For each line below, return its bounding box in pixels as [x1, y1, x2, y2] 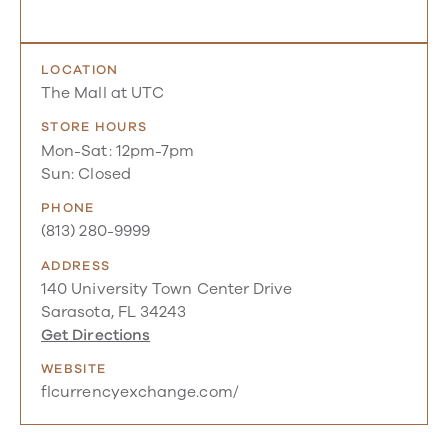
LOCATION [41, 60, 119, 79]
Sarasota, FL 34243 [41, 301, 187, 322]
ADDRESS [41, 256, 111, 275]
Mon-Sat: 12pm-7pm [41, 140, 195, 161]
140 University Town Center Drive [41, 278, 293, 299]
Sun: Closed [41, 163, 131, 184]
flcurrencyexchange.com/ [41, 382, 239, 403]
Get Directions [41, 324, 151, 345]
